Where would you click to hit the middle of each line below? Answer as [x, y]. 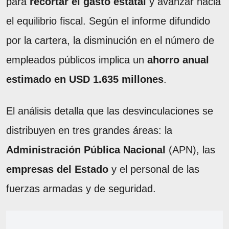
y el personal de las [154, 169]
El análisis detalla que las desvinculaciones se [110, 111]
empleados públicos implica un [77, 60]
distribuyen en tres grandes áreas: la [89, 130]
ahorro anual [178, 60]
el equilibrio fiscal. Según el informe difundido [108, 21]
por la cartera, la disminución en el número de [110, 40]
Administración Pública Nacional [86, 150]
